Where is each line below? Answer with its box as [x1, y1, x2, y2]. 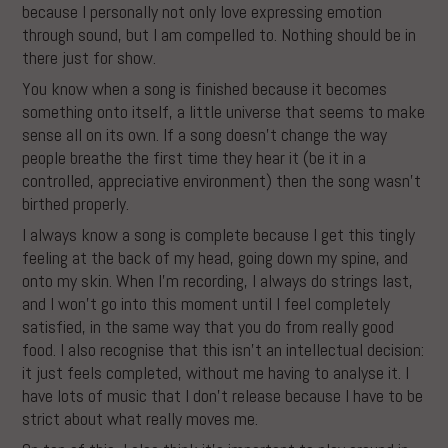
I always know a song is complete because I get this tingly [22, 223, 416, 247]
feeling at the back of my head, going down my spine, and [22, 246, 409, 270]
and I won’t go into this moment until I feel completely [22, 292, 391, 316]
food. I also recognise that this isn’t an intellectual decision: [22, 338, 425, 362]
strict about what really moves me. [22, 407, 259, 431]
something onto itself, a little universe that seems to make [22, 100, 426, 124]
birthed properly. [22, 192, 130, 216]
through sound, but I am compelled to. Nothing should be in [22, 23, 417, 47]
